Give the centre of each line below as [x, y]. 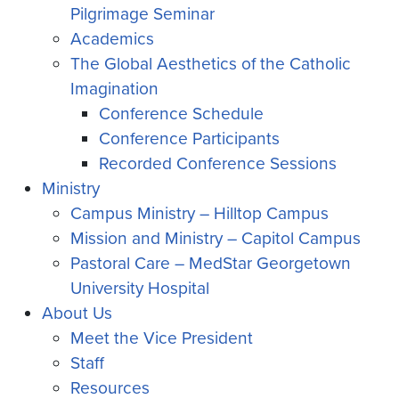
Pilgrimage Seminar [142, 14]
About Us [77, 313]
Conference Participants [189, 138]
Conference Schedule [181, 114]
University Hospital [140, 288]
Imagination [114, 89]
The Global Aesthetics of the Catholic [211, 64]
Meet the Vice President [162, 338]
